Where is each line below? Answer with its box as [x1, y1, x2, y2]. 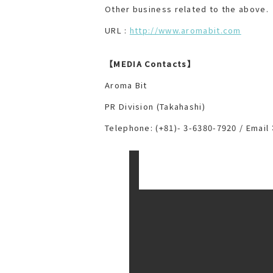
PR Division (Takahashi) [105, 101, 205, 113]
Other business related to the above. [105, 3, 269, 15]
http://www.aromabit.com [129, 24, 241, 37]
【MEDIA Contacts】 [105, 58, 196, 70]
